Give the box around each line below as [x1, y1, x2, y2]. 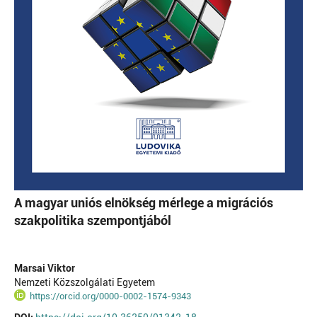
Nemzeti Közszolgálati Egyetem [13, 276, 155, 288]
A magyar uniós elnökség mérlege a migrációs [13, 195, 273, 210]
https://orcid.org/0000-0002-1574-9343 [30, 290, 192, 301]
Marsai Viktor [13, 262, 75, 274]
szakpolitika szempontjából [13, 212, 171, 228]
